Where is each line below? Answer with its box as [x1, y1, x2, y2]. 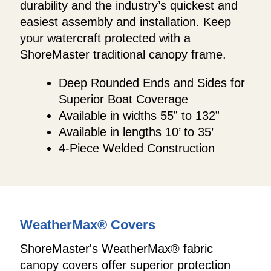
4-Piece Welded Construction [59, 142, 215, 155]
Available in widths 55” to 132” [59, 109, 220, 123]
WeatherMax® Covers [20, 217, 155, 233]
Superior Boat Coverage [59, 93, 188, 106]
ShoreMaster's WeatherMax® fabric [20, 241, 213, 255]
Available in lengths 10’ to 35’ [59, 125, 214, 139]
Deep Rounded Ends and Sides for [59, 76, 245, 90]
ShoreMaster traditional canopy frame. [20, 48, 226, 62]
